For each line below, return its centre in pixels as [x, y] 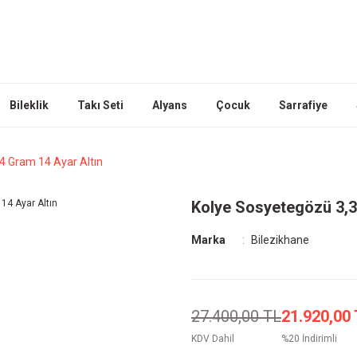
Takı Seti [100, 105]
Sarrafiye [303, 105]
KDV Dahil [213, 339]
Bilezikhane [280, 240]
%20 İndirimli [309, 339]
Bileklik [29, 105]
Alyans [170, 105]
